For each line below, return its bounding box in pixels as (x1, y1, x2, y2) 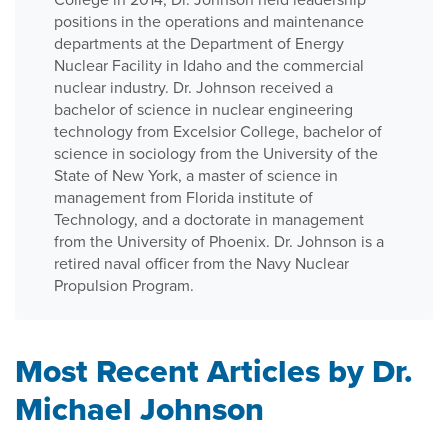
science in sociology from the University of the (54, 142, 378, 164)
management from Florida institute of (54, 186, 313, 208)
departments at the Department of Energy (54, 32, 344, 54)
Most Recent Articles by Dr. (15, 347, 413, 394)
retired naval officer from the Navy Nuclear (54, 252, 349, 274)
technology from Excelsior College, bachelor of (54, 120, 382, 142)
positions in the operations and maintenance (54, 10, 364, 32)
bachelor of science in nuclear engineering (54, 98, 353, 120)
